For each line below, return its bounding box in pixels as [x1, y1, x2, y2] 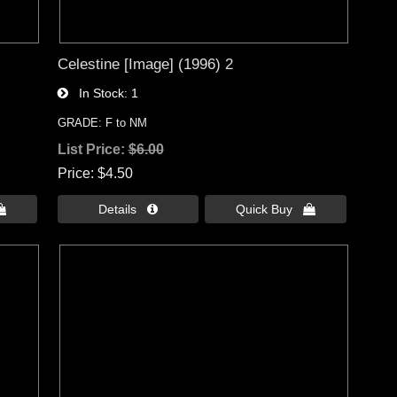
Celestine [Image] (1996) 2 [57, 55, 233, 74]
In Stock [67, 86, 124, 101]
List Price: [57, 142, 128, 158]
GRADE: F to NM [57, 116, 147, 130]
